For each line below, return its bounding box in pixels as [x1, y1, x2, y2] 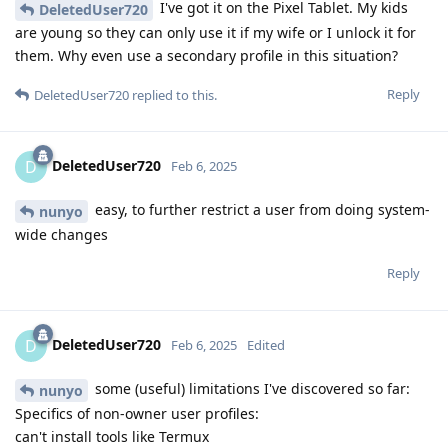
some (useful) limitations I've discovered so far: [91, 378, 410, 398]
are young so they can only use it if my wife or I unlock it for [15, 23, 416, 43]
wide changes [15, 224, 108, 244]
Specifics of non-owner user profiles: [15, 403, 259, 423]
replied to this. [129, 86, 217, 105]
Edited [247, 335, 285, 354]
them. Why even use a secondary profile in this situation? [15, 46, 398, 66]
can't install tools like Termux [15, 426, 209, 446]
